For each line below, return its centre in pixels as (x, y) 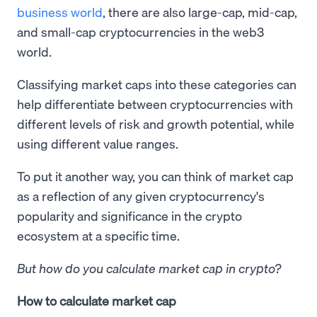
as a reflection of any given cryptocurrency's (141, 196)
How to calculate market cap (97, 300)
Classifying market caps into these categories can (157, 84)
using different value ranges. (98, 143)
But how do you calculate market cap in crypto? (149, 268)
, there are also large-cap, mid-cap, (200, 12)
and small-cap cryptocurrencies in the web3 (140, 31)
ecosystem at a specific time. (98, 235)
